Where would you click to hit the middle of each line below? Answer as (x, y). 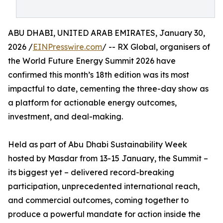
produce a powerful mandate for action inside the (104, 214)
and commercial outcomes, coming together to (98, 200)
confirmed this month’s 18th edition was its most (99, 75)
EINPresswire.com (67, 47)
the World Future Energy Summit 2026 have (92, 61)
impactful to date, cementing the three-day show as (108, 89)
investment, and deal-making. (65, 116)
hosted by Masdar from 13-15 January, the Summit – (108, 158)
